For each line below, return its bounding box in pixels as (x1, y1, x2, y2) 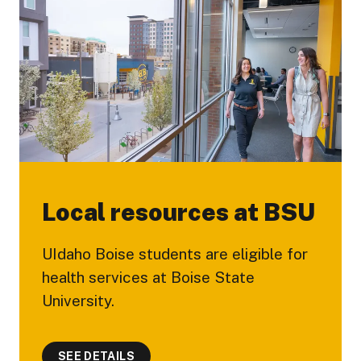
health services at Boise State (42, 268, 255, 286)
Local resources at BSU (42, 197, 315, 226)
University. (42, 291, 114, 309)
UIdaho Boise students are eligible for (42, 244, 308, 263)
